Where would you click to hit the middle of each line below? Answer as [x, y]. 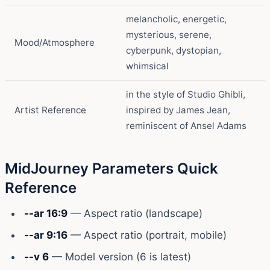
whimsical [147, 66]
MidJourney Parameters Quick [111, 168]
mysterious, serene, [169, 34]
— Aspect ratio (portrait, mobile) [147, 235]
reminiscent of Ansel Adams [186, 125]
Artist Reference [50, 110]
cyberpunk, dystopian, [174, 50]
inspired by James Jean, [178, 110]
